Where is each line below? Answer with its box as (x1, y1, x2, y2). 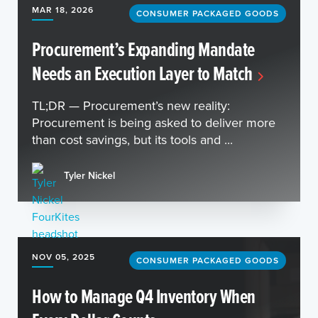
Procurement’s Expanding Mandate (32, 35, 255, 63)
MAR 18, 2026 (32, 4, 94, 16)
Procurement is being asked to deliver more (32, 114, 275, 131)
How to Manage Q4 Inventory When (32, 282, 256, 310)
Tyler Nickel (64, 168, 115, 182)
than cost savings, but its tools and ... (32, 131, 233, 148)
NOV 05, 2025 (32, 251, 95, 263)
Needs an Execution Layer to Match (32, 59, 253, 87)
